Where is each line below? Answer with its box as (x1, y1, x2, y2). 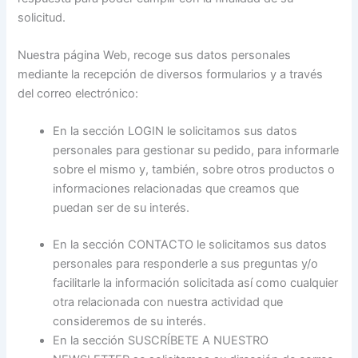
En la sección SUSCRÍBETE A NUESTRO (53, 333, 269, 348)
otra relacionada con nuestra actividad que (53, 295, 284, 310)
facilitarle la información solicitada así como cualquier (53, 276, 339, 291)
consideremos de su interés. (53, 314, 207, 329)
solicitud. (18, 10, 66, 25)
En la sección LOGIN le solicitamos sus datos (53, 124, 298, 139)
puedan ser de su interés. (53, 201, 190, 216)
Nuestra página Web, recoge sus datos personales (18, 47, 292, 62)
